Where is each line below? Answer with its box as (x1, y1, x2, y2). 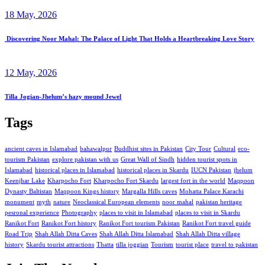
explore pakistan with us (52, 156, 118, 163)
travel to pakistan (211, 241, 258, 248)
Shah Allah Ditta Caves (35, 230, 97, 237)
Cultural (214, 145, 235, 152)
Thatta (96, 241, 114, 248)
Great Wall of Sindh (121, 156, 174, 163)
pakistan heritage (196, 198, 242, 205)
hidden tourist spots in (177, 156, 237, 163)
